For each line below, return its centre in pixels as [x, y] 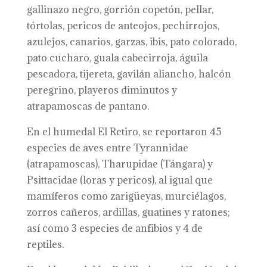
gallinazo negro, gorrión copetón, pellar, [120, 10]
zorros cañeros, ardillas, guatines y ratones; [128, 212]
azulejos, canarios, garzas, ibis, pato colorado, [131, 42]
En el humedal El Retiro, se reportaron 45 [124, 132]
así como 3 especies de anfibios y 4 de [114, 228]
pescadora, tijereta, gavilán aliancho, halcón [129, 74]
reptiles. [45, 244]
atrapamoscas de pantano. [88, 106]
